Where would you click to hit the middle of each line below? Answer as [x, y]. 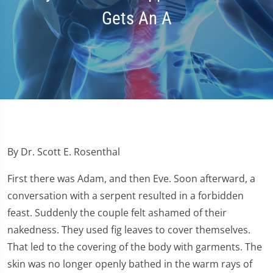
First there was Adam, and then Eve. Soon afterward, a [131, 179]
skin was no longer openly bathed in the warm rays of [130, 264]
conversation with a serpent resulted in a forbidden [126, 196]
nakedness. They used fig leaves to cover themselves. [129, 230]
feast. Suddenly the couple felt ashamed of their [117, 213]
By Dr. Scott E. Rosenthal [64, 152]
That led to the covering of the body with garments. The [135, 247]
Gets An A [136, 19]
